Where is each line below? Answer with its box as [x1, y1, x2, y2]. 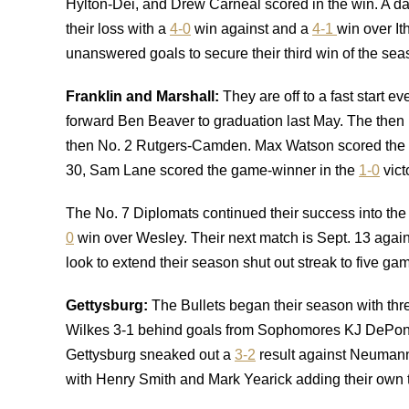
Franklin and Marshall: [66, 89, 223, 104]
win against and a [191, 21, 312, 37]
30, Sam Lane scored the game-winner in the [66, 163, 359, 178]
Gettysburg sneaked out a [66, 347, 235, 362]
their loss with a [66, 21, 170, 37]
